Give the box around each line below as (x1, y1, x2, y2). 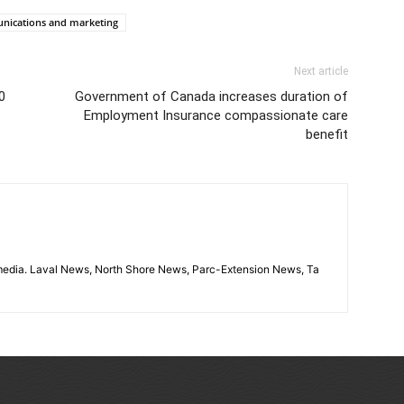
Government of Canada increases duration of (75, 88, 348, 105)
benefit (306, 126, 348, 142)
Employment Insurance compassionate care (84, 107, 348, 124)
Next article (294, 65, 348, 78)
